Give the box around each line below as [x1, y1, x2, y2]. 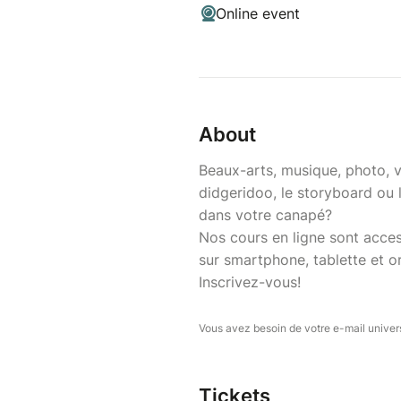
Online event [216, 4, 300, 23]
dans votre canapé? [199, 206, 332, 225]
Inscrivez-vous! [199, 273, 301, 292]
